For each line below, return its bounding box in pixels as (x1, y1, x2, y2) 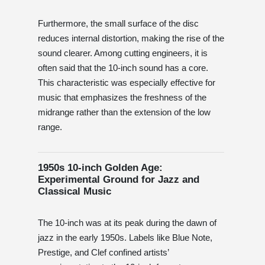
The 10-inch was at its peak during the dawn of (38, 217, 216, 228)
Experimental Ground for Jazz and (38, 173, 199, 185)
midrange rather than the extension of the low (38, 106, 211, 117)
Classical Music (38, 185, 111, 197)
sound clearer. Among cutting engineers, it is (38, 47, 208, 58)
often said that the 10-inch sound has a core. (38, 62, 208, 73)
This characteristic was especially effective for (38, 77, 215, 88)
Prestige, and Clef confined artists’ (38, 247, 169, 257)
